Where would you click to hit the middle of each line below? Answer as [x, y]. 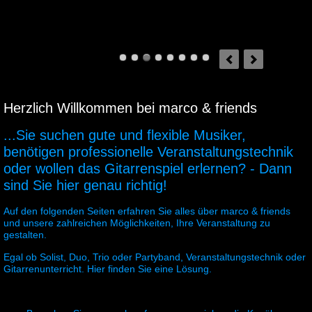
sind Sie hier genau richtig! [85, 185]
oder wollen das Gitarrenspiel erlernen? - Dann [148, 168]
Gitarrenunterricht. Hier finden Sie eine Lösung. [108, 268]
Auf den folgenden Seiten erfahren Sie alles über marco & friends [147, 211]
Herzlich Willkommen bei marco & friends [130, 108]
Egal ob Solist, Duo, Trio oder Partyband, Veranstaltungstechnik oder [155, 257]
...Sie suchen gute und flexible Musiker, [125, 135]
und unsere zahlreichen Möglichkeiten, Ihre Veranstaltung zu [137, 223]
